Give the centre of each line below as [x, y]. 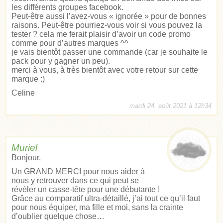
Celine [23, 93]
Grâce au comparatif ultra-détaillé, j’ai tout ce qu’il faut [106, 198]
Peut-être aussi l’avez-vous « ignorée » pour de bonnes [109, 16]
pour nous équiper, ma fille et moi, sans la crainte [97, 207]
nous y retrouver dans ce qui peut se [75, 180]
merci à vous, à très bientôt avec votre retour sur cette [105, 70]
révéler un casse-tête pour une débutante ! [86, 189]
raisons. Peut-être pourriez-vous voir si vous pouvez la [107, 25]
